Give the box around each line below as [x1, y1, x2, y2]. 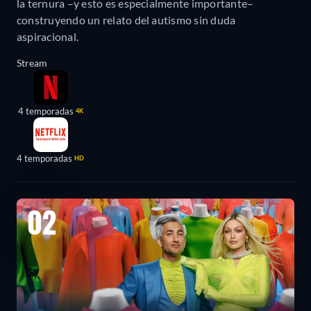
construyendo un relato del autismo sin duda [17, 12, 236, 26]
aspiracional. [17, 29, 79, 43]
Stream [17, 56, 47, 69]
